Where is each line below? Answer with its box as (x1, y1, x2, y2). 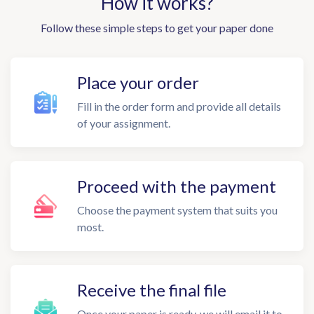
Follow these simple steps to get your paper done (41, 21, 273, 34)
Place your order (77, 72, 199, 93)
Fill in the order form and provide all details (77, 100, 281, 113)
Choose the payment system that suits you (77, 203, 278, 217)
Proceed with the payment (77, 176, 276, 196)
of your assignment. (77, 116, 170, 130)
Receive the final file (77, 280, 226, 300)
